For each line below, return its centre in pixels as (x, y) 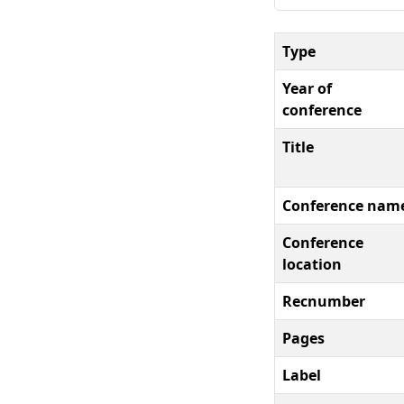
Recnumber (324, 301)
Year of (307, 88)
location (312, 264)
